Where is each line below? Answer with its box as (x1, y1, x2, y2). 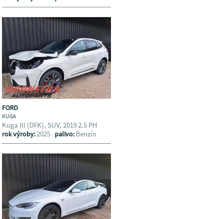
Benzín (76, 129, 97, 138)
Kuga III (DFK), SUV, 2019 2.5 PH (2, 120, 99, 130)
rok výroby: (2, 130, 37, 138)
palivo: (55, 130, 76, 138)
